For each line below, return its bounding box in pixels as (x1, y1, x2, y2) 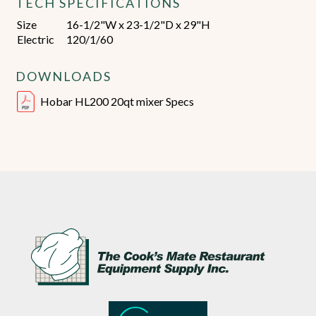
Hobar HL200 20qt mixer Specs (40, 95, 195, 109)
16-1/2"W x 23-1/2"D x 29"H (66, 18, 211, 32)
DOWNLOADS (16, 68, 112, 85)
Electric (17, 32, 55, 47)
